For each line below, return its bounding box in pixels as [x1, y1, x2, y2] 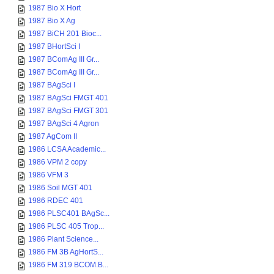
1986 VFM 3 [28, 171, 68, 179]
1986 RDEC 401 [28, 196, 83, 205]
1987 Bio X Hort [28, 4, 81, 12]
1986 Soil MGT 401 [28, 183, 92, 192]
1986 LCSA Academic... [28, 145, 106, 154]
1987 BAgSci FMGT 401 [28, 94, 108, 102]
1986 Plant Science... [28, 235, 98, 243]
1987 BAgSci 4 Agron [28, 119, 99, 128]
